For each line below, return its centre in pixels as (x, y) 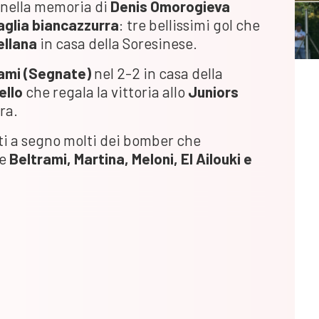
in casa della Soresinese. (117, 43)
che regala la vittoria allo (105, 91)
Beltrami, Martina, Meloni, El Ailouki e (131, 158)
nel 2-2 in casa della (157, 73)
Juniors (213, 91)
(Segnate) (57, 73)
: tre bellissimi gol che (189, 24)
